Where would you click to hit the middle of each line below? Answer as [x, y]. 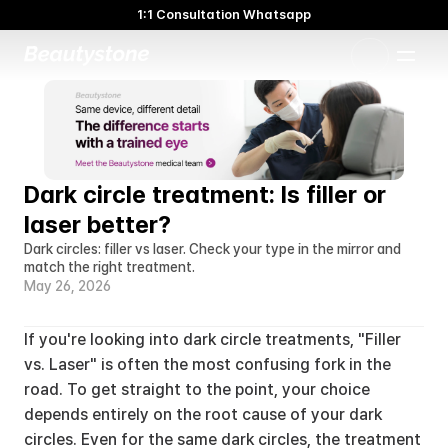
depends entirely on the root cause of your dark [203, 414]
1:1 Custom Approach [224, 54]
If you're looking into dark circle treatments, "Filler [212, 339]
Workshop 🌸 [224, 52]
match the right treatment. [109, 267]
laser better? [97, 224]
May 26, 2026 [67, 286]
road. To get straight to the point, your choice [197, 389]
